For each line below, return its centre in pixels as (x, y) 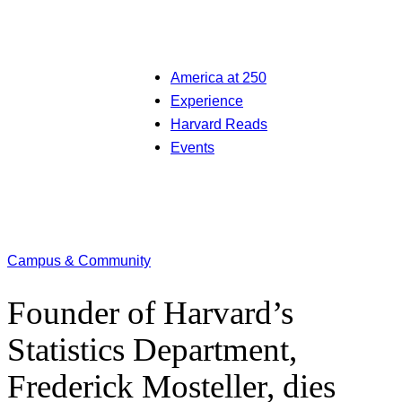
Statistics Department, (152, 349)
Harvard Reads (219, 123)
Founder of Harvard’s (150, 312)
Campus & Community (79, 261)
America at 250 (218, 77)
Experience (207, 100)
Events (192, 147)
